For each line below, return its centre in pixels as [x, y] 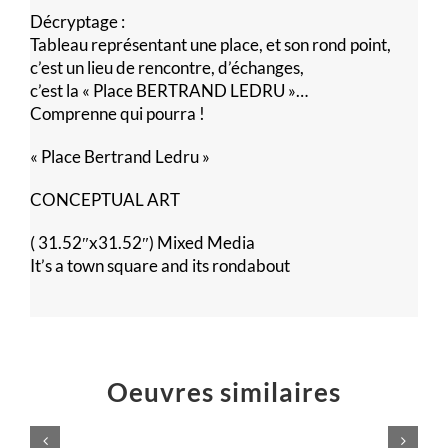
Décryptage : [77, 21]
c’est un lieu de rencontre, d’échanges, [167, 67]
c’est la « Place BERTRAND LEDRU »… [169, 90]
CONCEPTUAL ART [105, 199]
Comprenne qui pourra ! [117, 113]
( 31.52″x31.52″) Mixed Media [142, 242]
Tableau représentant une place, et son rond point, [210, 44]
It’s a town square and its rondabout [160, 265]
